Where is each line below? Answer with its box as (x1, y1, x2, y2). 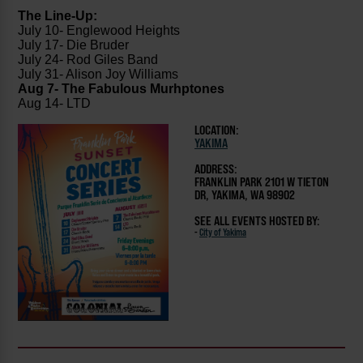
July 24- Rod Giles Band (18, 53, 159, 67)
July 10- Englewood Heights (18, 23, 181, 38)
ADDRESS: (194, 161, 237, 177)
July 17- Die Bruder (18, 38, 130, 53)
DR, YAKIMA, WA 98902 (194, 187, 295, 203)
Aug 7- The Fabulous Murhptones (18, 82, 225, 96)
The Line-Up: (18, 9, 98, 23)
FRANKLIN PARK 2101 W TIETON (194, 174, 329, 190)
